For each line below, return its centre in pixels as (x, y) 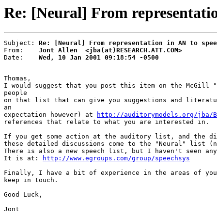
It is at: (23, 158)
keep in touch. (31, 180)
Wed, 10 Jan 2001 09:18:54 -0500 (99, 58)
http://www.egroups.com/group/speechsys (116, 158)
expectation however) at (50, 115)
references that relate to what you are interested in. (107, 122)
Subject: (21, 43)
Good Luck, (23, 195)
